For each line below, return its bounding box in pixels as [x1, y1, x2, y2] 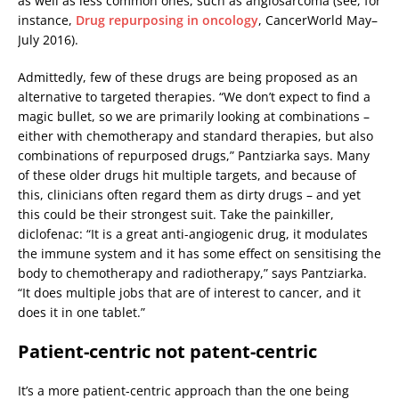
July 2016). [18, 30, 78, 48]
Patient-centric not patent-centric [18, 338, 317, 363]
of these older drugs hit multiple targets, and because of [18, 166, 356, 183]
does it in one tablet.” [18, 303, 145, 321]
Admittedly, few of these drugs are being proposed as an [18, 68, 358, 85]
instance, [18, 11, 76, 28]
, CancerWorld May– [258, 11, 378, 28]
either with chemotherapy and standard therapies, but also [18, 126, 373, 144]
